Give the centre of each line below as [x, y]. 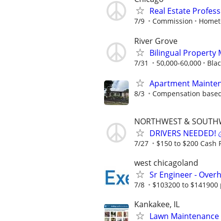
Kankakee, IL [157, 204]
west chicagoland [166, 163]
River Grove [156, 41]
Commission [173, 21]
